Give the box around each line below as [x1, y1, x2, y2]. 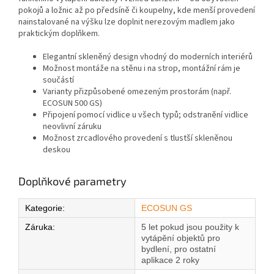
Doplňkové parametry [18, 174, 127, 188]
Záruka [25, 222, 53, 232]
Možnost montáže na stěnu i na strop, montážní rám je [43, 62, 240, 75]
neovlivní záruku [43, 120, 102, 133]
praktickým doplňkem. [18, 28, 100, 40]
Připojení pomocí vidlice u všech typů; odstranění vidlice [43, 109, 248, 122]
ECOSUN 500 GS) [43, 97, 102, 110]
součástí [43, 74, 74, 87]
